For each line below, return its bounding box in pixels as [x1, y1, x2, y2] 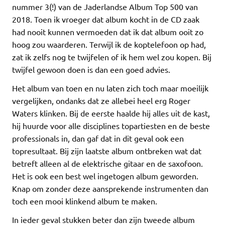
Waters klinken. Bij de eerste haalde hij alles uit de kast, [12, 107, 210, 118]
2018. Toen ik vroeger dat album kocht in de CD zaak [12, 14, 199, 24]
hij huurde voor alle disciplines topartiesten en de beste [12, 120, 210, 131]
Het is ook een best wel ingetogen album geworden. [12, 170, 198, 181]
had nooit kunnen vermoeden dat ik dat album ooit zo [12, 26, 203, 37]
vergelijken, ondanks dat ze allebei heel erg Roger [12, 95, 190, 105]
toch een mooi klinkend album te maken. [12, 195, 157, 206]
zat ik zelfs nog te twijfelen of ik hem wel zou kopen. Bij [12, 51, 211, 62]
